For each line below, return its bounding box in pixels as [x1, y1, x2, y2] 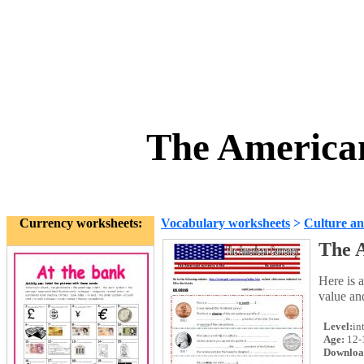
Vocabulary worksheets [161, 216, 290, 230]
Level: [321, 320, 353, 332]
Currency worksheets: [19, 216, 142, 230]
